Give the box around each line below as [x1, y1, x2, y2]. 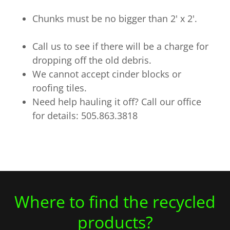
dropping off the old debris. [32, 54, 152, 67]
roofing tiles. [32, 82, 87, 94]
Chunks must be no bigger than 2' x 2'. [32, 12, 198, 25]
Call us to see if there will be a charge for [32, 40, 209, 53]
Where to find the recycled [14, 190, 216, 213]
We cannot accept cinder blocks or [32, 68, 182, 81]
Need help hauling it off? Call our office [32, 95, 202, 108]
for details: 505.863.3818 [32, 109, 138, 122]
